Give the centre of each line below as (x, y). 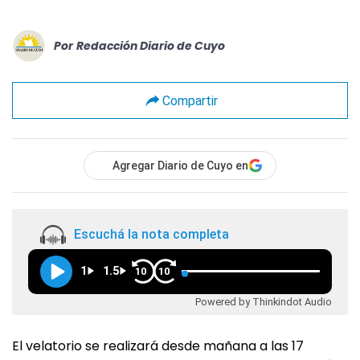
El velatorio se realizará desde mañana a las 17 (158, 346)
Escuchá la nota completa (151, 235)
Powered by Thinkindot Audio (264, 301)
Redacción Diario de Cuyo (151, 45)
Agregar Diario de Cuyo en (180, 166)
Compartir (190, 100)
